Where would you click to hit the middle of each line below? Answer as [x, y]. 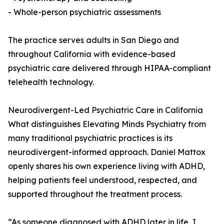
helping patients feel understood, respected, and [102, 180]
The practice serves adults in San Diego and [93, 40]
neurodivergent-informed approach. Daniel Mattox [107, 152]
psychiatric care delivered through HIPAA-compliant [109, 68]
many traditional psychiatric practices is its [90, 138]
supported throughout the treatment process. [95, 194]
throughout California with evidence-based [92, 54]
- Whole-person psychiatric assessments [84, 12]
